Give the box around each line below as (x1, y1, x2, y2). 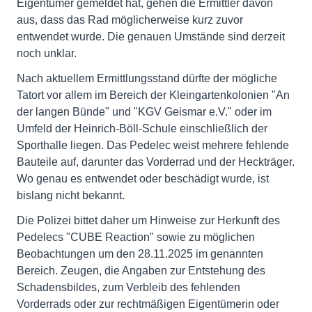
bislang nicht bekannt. (17, 189, 125, 201)
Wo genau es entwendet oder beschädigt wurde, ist (17, 172, 269, 185)
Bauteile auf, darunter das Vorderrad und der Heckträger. (17, 155, 295, 168)
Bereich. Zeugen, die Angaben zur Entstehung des (17, 264, 265, 276)
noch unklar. (17, 47, 77, 59)
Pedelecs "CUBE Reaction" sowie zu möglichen (17, 231, 255, 243)
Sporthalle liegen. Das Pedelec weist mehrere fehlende (17, 139, 289, 151)
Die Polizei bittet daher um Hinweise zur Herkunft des (17, 214, 280, 226)
